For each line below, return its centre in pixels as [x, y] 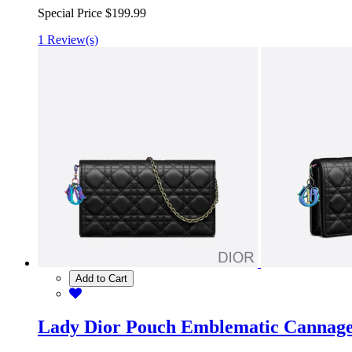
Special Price [70, 13]
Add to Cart [101, 278]
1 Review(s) [68, 39]
